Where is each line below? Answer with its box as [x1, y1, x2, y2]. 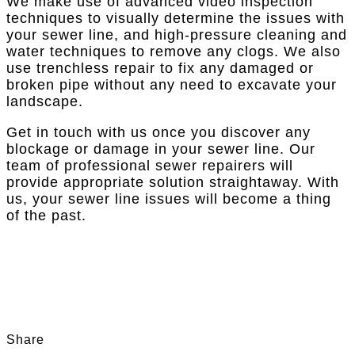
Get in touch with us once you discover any [6, 124, 311, 141]
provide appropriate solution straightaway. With [6, 174, 339, 191]
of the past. [6, 208, 86, 224]
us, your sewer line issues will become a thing [6, 191, 331, 208]
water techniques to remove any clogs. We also [6, 44, 341, 60]
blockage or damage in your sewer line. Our [6, 141, 315, 158]
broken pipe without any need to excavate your [6, 77, 337, 94]
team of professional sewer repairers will [6, 158, 293, 174]
